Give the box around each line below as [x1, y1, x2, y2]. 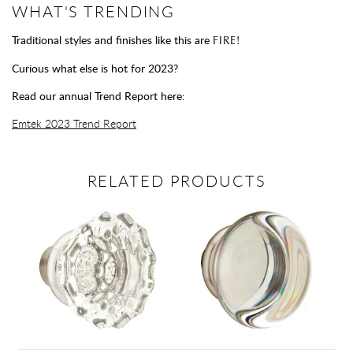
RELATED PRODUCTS [87, 169, 266, 191]
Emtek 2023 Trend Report [12, 115, 136, 131]
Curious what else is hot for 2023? [12, 60, 178, 76]
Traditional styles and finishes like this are [12, 32, 213, 47]
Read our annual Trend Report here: [12, 87, 185, 103]
